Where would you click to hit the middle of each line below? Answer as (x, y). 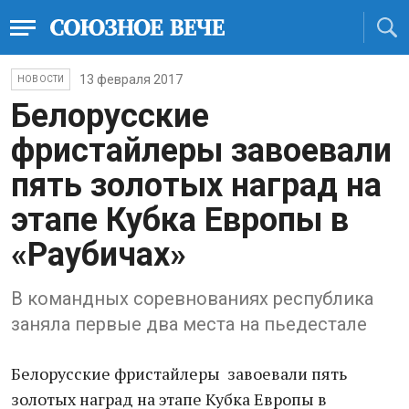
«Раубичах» (99, 255)
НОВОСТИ (41, 79)
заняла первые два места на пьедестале (189, 324)
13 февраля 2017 (131, 79)
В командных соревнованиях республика (192, 299)
